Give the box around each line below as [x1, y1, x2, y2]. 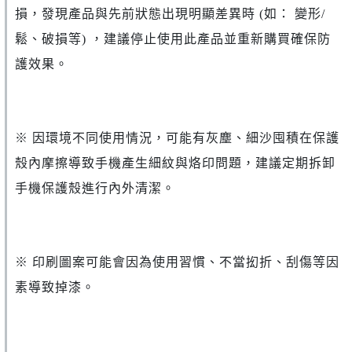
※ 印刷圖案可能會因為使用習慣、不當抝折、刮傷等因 [15, 255, 339, 269]
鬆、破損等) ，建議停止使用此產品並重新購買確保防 [15, 32, 331, 46]
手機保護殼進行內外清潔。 [15, 181, 175, 196]
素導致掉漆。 [15, 280, 95, 295]
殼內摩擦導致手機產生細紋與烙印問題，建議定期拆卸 [15, 156, 335, 170]
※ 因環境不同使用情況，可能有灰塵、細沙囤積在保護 [15, 131, 339, 145]
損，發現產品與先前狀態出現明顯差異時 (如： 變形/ [15, 7, 325, 21]
